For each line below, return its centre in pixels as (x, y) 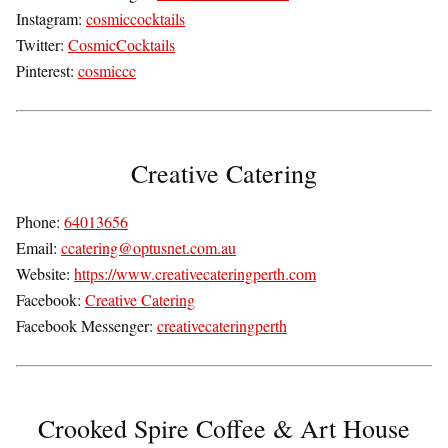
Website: (45, 274)
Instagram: (51, 19)
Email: (38, 248)
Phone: (40, 222)
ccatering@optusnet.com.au (148, 248)
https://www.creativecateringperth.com (195, 274)
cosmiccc (107, 71)
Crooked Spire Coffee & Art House (224, 428)
